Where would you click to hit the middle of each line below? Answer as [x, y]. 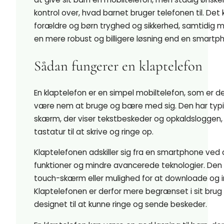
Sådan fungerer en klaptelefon [118, 66]
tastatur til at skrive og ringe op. [94, 131]
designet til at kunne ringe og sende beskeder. [120, 204]
